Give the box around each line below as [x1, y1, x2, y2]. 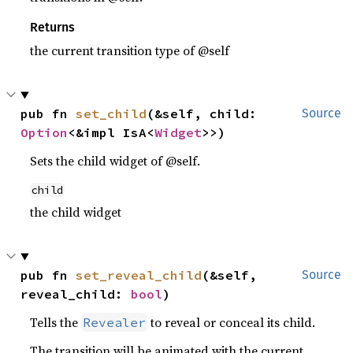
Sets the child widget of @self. [30, 152, 201, 170]
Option [20, 124, 69, 141]
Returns [30, 20, 76, 35]
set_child [76, 106, 147, 122]
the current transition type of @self [30, 42, 230, 60]
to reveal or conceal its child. [147, 314, 316, 332]
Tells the [30, 314, 82, 332]
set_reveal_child [76, 267, 203, 284]
